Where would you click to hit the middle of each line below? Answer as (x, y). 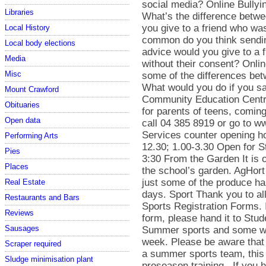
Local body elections (40, 43)
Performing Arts (31, 135)
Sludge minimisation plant (49, 259)
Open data (23, 120)
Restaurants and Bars (42, 197)
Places (17, 166)
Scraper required (33, 243)
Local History (27, 27)
